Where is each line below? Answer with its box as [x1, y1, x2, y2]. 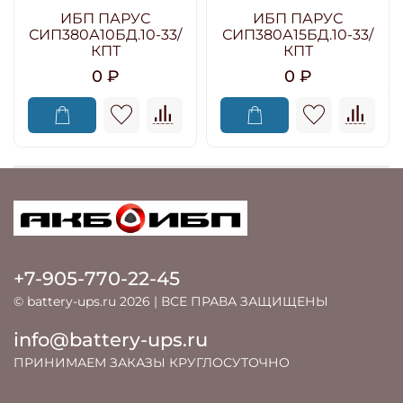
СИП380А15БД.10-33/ [222, 25, 373, 43]
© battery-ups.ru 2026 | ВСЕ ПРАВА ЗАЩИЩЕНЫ [13, 292, 328, 309]
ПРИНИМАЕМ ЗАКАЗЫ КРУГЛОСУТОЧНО [13, 354, 290, 371]
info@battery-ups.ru [13, 327, 208, 351]
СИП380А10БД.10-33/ [29, 25, 182, 43]
